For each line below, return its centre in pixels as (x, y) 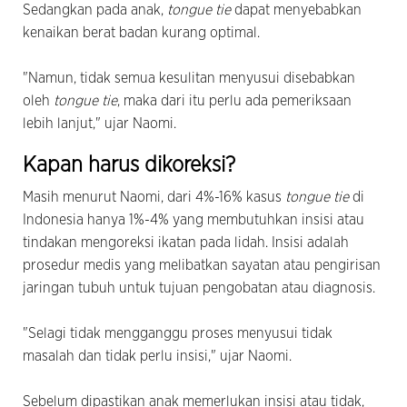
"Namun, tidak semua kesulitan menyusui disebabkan (189, 78)
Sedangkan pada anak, (95, 10)
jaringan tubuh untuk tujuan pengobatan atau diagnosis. (199, 288)
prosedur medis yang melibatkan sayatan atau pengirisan (202, 265)
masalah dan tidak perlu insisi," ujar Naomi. (157, 356)
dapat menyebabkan (298, 10)
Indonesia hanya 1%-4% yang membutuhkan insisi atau (194, 219)
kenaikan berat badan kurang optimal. (141, 32)
